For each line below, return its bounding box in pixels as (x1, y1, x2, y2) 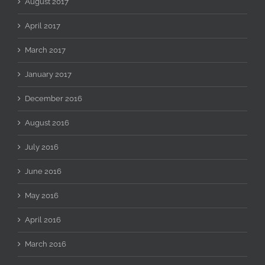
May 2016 (25, 190, 59, 200)
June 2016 (25, 166, 62, 176)
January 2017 (25, 69, 72, 79)
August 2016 (25, 118, 69, 127)
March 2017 (25, 45, 66, 54)
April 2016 (25, 215, 61, 224)
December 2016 (25, 93, 82, 103)
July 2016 (25, 142, 59, 151)
